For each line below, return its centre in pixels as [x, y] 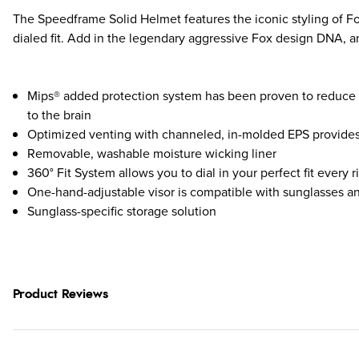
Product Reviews [61, 294]
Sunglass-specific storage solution [122, 211]
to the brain [59, 115]
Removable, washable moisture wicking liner [152, 153]
